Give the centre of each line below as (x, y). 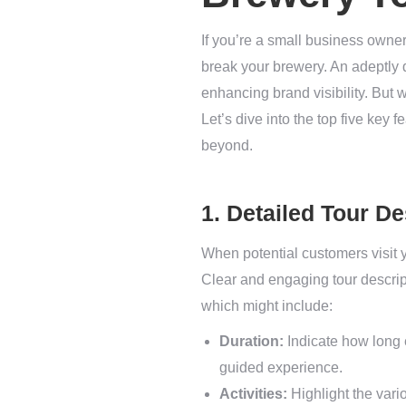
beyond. (227, 145)
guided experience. (281, 367)
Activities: (253, 394)
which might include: (267, 306)
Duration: (251, 341)
